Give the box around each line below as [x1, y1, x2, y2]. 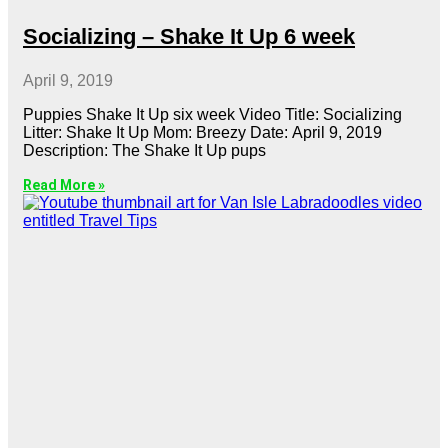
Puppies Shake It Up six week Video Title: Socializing [23, 105, 402, 123]
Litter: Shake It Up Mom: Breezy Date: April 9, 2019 [23, 123, 382, 141]
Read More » [23, 176, 105, 193]
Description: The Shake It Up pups [23, 141, 266, 159]
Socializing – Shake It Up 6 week [23, 23, 355, 49]
